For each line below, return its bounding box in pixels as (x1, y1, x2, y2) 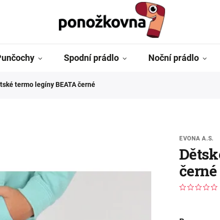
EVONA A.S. (179, 135, 214, 142)
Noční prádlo (148, 53, 199, 63)
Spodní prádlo (64, 53, 119, 63)
